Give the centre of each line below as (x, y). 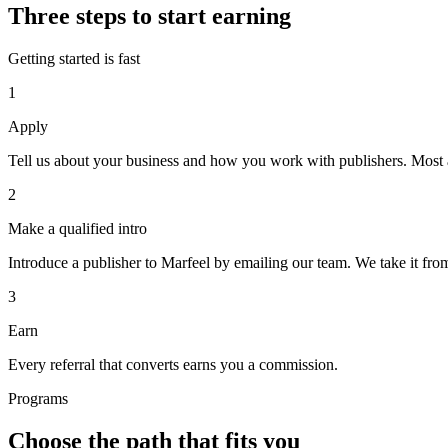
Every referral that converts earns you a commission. (173, 364)
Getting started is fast (74, 58)
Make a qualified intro (77, 228)
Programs (38, 398)
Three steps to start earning (149, 15)
